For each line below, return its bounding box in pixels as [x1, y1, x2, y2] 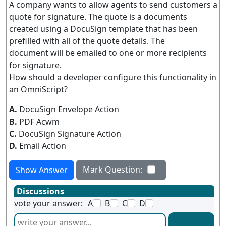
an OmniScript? [9, 84, 68, 95]
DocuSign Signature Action [19, 128, 121, 139]
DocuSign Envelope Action [19, 104, 119, 115]
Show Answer [16, 164, 68, 176]
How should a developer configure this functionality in [9, 72, 216, 83]
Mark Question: [83, 164, 142, 175]
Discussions [17, 186, 64, 197]
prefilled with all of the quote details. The [9, 35, 165, 46]
